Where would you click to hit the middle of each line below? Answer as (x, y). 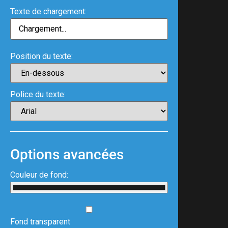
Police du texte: (38, 94)
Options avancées (67, 154)
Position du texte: (41, 56)
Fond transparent (40, 222)
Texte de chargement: (48, 11)
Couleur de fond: (39, 175)
